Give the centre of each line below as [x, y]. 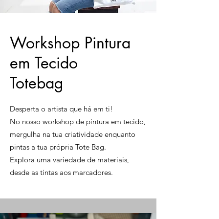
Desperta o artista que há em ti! [61, 109]
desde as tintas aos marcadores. [62, 172]
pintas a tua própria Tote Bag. [59, 147]
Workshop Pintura [70, 43]
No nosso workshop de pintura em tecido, [78, 121]
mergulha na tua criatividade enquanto [73, 134]
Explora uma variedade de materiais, [69, 160]
